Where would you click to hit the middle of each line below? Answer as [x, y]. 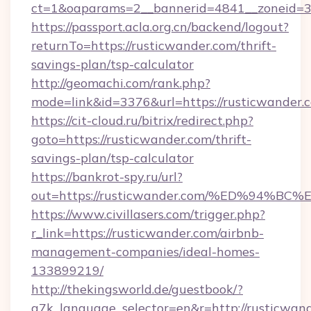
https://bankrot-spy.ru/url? [107, 177]
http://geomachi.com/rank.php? [121, 83]
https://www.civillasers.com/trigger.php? [148, 214]
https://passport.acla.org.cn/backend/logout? [160, 27]
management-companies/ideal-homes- [145, 252]
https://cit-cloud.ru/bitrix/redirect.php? [142, 120]
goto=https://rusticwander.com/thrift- [141, 139]
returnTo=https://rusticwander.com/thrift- [154, 45]
